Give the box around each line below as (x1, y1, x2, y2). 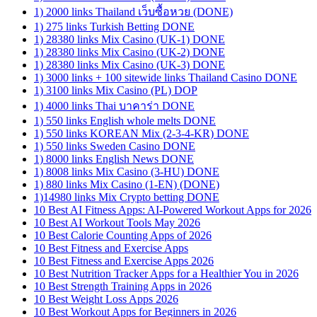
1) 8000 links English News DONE (34, 153, 194, 166)
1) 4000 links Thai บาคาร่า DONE (34, 100, 195, 113)
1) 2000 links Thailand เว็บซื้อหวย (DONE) (34, 6, 233, 18)
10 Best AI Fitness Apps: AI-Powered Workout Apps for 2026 (34, 204, 311, 217)
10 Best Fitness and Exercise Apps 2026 (34, 255, 214, 267)
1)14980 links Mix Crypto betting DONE (34, 191, 219, 204)
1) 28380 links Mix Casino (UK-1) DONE (34, 33, 225, 46)
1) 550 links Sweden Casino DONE (34, 140, 195, 153)
